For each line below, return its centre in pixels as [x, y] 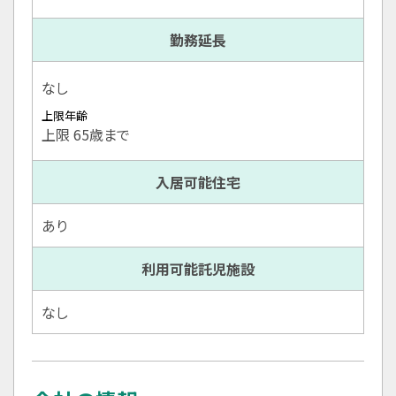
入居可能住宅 [198, 182]
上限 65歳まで [86, 134]
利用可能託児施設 [198, 268]
